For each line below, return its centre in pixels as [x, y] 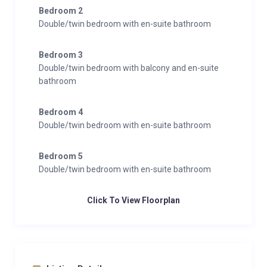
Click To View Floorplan [133, 200]
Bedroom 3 [61, 55]
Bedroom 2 [61, 11]
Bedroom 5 [61, 156]
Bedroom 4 [61, 112]
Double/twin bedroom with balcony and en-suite [129, 68]
